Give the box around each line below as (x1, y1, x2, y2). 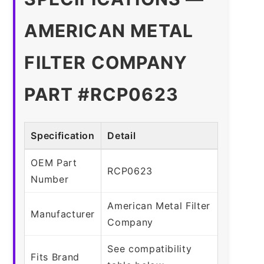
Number (31, 173, 69, 185)
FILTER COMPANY (24, 51, 188, 73)
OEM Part (31, 156, 77, 169)
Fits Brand (31, 250, 80, 263)
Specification (31, 129, 95, 141)
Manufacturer (31, 207, 95, 220)
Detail (107, 129, 136, 141)
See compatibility (107, 242, 192, 255)
